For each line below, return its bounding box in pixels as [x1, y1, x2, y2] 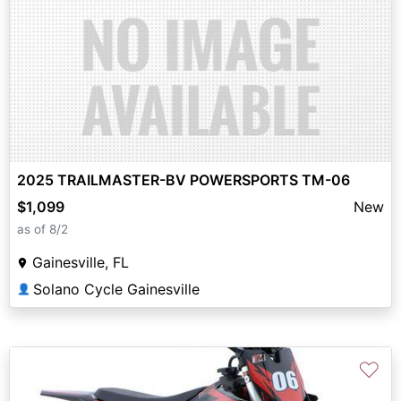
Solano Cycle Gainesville [33, 280, 200, 299]
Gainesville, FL [32, 253, 129, 272]
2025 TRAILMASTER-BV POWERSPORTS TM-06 [17, 171, 350, 190]
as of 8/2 [17, 222, 68, 237]
